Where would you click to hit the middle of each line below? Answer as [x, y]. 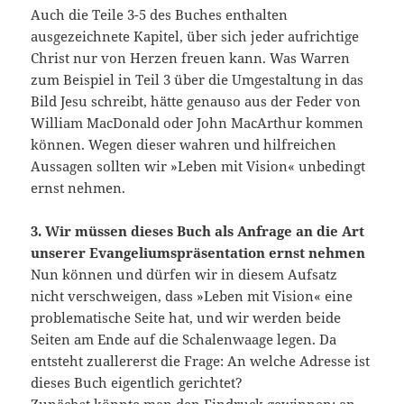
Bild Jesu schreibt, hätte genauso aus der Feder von [196, 101]
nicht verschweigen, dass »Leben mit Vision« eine [192, 296]
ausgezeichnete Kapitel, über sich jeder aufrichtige [195, 37]
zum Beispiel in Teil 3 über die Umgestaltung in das [197, 80]
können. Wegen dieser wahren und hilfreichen [184, 145]
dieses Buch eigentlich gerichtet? [137, 383]
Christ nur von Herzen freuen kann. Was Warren [191, 58]
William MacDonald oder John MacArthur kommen [197, 123]
